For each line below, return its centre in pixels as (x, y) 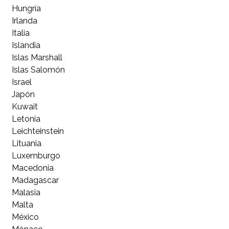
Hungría (26, 8)
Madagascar (35, 180)
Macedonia (32, 168)
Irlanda (24, 20)
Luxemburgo (36, 155)
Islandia (26, 45)
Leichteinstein (38, 131)
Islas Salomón (38, 70)
